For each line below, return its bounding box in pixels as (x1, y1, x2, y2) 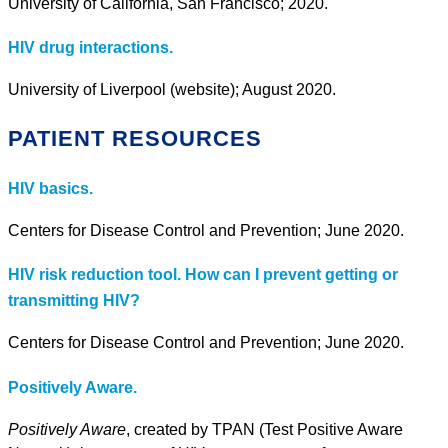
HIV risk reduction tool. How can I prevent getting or (8, 266, 398, 284)
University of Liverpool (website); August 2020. (8, 81, 336, 99)
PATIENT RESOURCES (8, 126, 262, 152)
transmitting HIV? (8, 292, 140, 310)
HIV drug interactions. (8, 39, 173, 57)
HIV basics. (8, 179, 93, 197)
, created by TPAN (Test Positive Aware (126, 420, 403, 438)
